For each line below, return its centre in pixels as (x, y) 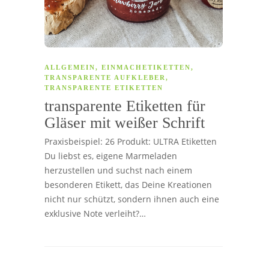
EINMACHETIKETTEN (146, 67)
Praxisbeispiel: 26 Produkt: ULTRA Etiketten (131, 141)
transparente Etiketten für (125, 106)
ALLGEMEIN (70, 67)
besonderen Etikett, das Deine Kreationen (128, 184)
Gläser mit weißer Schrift (127, 122)
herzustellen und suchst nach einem (118, 170)
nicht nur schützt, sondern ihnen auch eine (132, 199)
